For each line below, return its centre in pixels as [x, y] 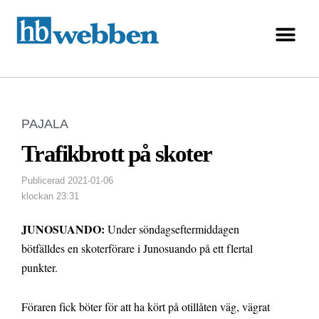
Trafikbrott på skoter [117, 154]
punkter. [40, 268]
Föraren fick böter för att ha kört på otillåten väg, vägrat [146, 307]
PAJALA [45, 124]
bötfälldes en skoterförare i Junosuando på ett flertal [137, 249]
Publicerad [43, 181]
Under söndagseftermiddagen [172, 229]
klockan [37, 197]
